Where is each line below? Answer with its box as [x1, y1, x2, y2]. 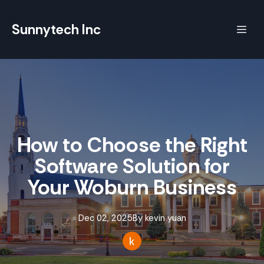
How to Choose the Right [16, 131, 247, 159]
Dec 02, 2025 [78, 212, 133, 224]
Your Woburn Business [27, 174, 237, 201]
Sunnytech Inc [12, 21, 101, 38]
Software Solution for [34, 153, 230, 180]
